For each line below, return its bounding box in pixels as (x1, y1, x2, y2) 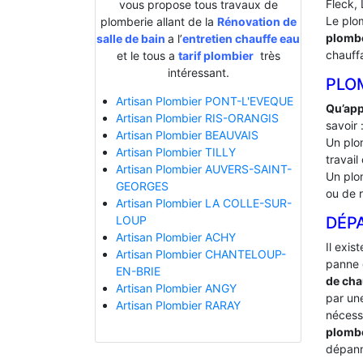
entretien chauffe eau (182, 32, 300, 46)
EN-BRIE (115, 264, 160, 279)
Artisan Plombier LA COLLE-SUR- (115, 196, 292, 211)
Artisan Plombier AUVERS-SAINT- (115, 162, 292, 177)
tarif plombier (177, 49, 254, 63)
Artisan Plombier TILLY (115, 145, 236, 160)
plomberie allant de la (100, 15, 217, 29)
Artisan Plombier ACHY (115, 230, 236, 245)
